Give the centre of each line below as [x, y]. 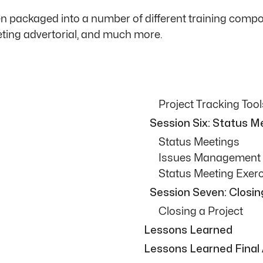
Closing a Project [201, 211]
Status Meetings [199, 142]
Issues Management [210, 158]
